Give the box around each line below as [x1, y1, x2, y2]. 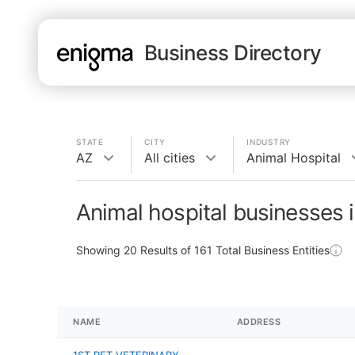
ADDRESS [236, 316, 281, 327]
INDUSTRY [246, 137, 291, 147]
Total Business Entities [212, 243, 330, 257]
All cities [144, 150, 195, 166]
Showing [76, 243, 124, 257]
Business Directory [144, 40, 322, 65]
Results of [137, 243, 194, 257]
